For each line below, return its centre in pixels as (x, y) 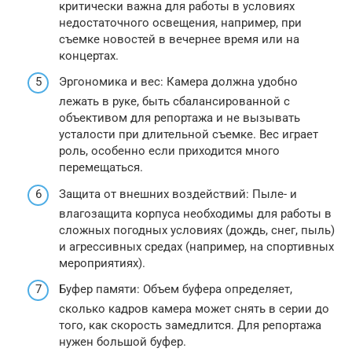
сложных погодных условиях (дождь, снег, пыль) (197, 230)
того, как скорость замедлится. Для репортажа (190, 325)
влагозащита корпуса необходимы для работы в (195, 213)
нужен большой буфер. (123, 342)
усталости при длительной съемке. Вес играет (189, 134)
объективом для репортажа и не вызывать (180, 118)
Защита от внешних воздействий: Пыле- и (178, 194)
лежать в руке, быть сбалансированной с (174, 101)
